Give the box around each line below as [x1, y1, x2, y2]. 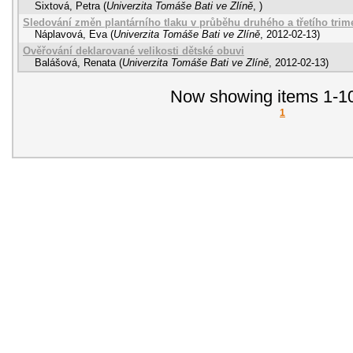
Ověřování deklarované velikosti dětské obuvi [23, 44, 244, 57]
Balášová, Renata [35, 56, 116, 69]
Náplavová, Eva [35, 28, 107, 40]
